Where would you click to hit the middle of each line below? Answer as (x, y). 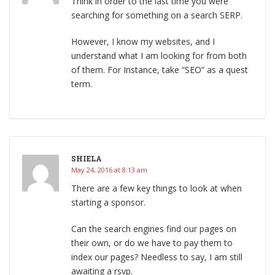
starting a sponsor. (108, 203)
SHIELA (87, 159)
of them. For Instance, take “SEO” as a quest (160, 70)
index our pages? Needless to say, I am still (157, 257)
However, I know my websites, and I (143, 42)
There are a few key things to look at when (157, 188)
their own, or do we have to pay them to (152, 243)
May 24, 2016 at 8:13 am (109, 170)
